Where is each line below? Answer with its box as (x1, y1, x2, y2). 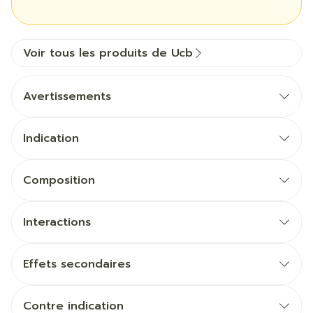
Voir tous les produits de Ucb (23, 45, 193, 61)
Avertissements (23, 88, 111, 105)
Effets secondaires (23, 256, 131, 272)
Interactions (23, 214, 91, 231)
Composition (23, 172, 95, 189)
